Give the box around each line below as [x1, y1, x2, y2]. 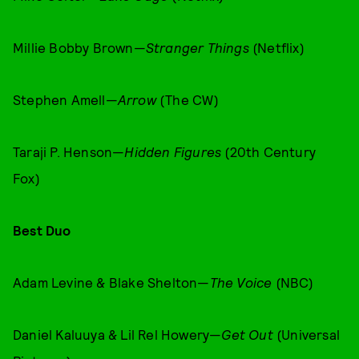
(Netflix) [248, 39, 305, 55]
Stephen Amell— [13, 91, 118, 107]
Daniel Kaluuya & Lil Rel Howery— [13, 326, 222, 342]
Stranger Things [145, 39, 249, 55]
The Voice [209, 274, 272, 290]
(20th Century [221, 143, 317, 159]
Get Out [221, 326, 273, 342]
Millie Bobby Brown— [13, 39, 146, 55]
